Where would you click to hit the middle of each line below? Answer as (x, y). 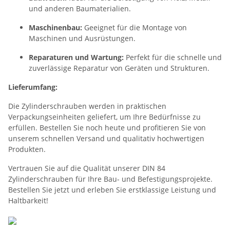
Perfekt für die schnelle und (173, 57)
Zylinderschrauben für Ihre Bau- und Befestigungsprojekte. (110, 179)
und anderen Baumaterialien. (80, 9)
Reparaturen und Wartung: (76, 57)
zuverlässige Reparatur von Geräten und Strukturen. (119, 68)
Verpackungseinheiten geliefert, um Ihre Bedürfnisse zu (104, 117)
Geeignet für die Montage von (135, 28)
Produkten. (27, 149)
